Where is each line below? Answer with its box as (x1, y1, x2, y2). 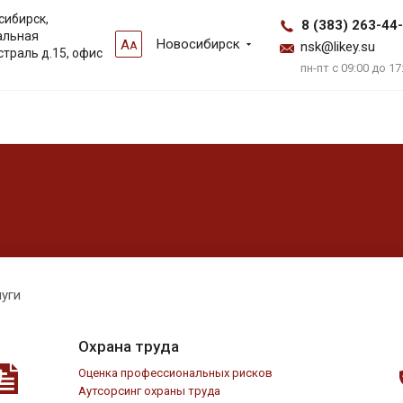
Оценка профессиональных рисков (78, 365, 273, 380)
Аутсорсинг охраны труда (78, 383, 220, 398)
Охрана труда (78, 336, 179, 355)
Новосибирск (157, 36, 240, 52)
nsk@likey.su (300, 39, 375, 55)
